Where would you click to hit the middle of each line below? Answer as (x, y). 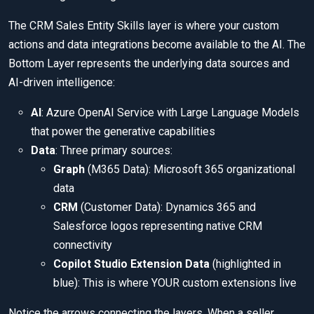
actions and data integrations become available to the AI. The (157, 45)
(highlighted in (245, 264)
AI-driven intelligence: (62, 83)
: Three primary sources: (114, 151)
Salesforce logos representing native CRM (158, 226)
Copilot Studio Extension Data (131, 264)
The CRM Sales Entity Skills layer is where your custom (144, 26)
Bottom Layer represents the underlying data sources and (149, 64)
